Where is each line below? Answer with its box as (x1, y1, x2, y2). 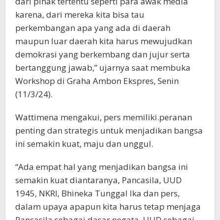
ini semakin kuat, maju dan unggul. (15, 138, 153, 149)
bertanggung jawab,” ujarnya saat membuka (15, 62, 191, 73)
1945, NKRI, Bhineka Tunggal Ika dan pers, (15, 188, 180, 199)
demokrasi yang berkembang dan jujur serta (15, 49, 190, 60)
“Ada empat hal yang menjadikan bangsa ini (15, 161, 188, 172)
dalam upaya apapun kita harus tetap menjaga (15, 201, 201, 212)
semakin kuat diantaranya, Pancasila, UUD (15, 174, 182, 186)
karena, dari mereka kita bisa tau (15, 9, 144, 20)
